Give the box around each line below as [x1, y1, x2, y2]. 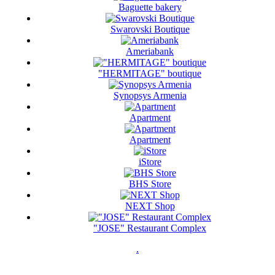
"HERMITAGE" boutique [98, 68, 201, 79]
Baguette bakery [118, 2, 182, 13]
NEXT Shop [125, 201, 175, 212]
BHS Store [128, 179, 171, 190]
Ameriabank [126, 46, 174, 57]
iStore [138, 157, 161, 168]
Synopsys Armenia [113, 90, 187, 101]
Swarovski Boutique [110, 24, 190, 35]
